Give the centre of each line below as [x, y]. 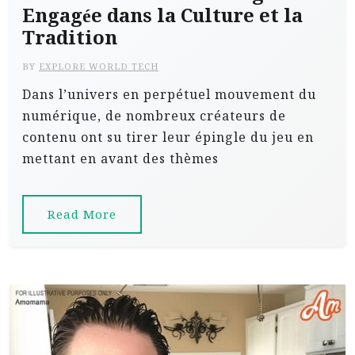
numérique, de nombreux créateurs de [154, 115]
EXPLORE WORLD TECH [99, 66]
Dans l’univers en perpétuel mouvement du [169, 94]
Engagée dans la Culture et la [162, 15]
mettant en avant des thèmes [120, 158]
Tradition [70, 37]
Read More [82, 214]
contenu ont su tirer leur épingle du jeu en [168, 137]
